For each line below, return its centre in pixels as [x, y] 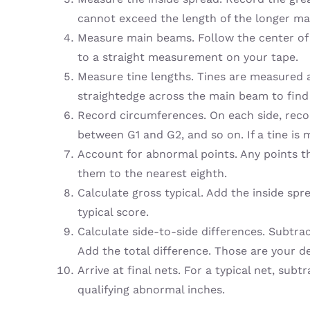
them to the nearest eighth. [152, 173]
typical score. [113, 212]
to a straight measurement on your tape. [188, 57]
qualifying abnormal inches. [151, 289]
